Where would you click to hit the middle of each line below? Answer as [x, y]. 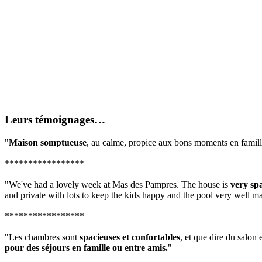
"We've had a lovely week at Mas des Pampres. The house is [118, 184]
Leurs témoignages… [55, 120]
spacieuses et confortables [130, 237]
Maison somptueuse [48, 142]
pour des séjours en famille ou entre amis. [86, 247]
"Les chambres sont [42, 237]
